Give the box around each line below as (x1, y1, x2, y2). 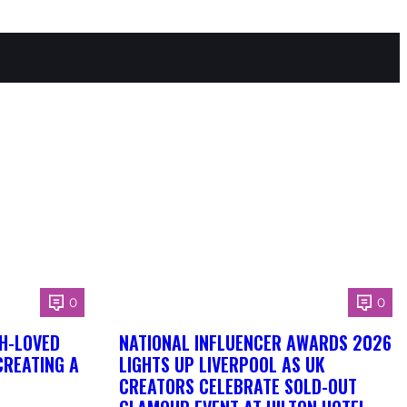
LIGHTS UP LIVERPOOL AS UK (118, 351, 325, 379)
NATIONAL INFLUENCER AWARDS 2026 (118, 329, 392, 357)
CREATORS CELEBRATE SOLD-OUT (118, 372, 357, 401)
